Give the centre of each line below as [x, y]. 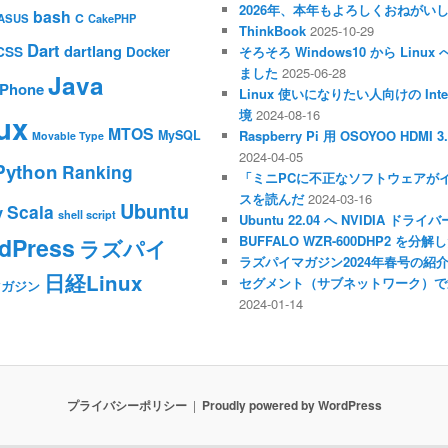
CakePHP [112, 19]
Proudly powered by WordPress [291, 405]
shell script [87, 215]
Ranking [97, 172]
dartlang [93, 51]
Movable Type [68, 136]
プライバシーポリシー [126, 405]
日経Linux [93, 283]
